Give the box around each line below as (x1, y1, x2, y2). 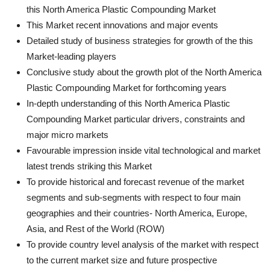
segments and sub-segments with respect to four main (27, 192, 240, 202)
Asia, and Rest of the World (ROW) (27, 223, 165, 234)
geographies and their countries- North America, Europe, (27, 207, 247, 218)
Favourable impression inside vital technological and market (27, 145, 260, 155)
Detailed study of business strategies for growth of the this (27, 35, 253, 46)
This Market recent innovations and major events (27, 19, 218, 30)
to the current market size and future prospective (27, 254, 217, 265)
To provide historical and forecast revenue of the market (27, 176, 244, 187)
